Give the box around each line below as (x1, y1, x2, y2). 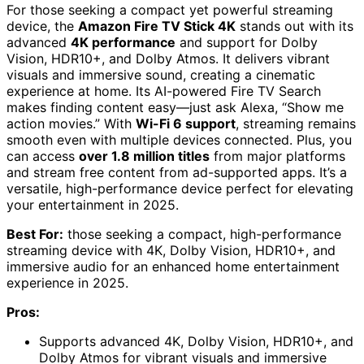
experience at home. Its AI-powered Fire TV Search (6, 83, 321, 100)
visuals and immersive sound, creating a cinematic (6, 67, 315, 84)
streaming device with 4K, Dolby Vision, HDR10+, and (6, 242, 336, 259)
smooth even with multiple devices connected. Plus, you (6, 132, 352, 149)
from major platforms (210, 148, 345, 165)
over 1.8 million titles (79, 148, 210, 165)
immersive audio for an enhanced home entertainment (6, 258, 340, 275)
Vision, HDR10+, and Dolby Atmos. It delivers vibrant (6, 50, 330, 67)
